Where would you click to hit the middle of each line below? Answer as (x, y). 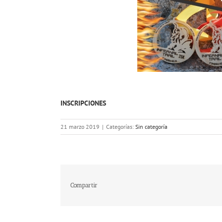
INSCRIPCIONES (83, 103)
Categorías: (121, 127)
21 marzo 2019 (80, 127)
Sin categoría (151, 127)
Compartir (84, 185)
